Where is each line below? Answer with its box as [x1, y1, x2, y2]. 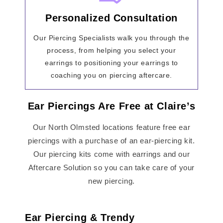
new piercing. [88, 177, 135, 186]
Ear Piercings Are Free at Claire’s [27, 100, 196, 111]
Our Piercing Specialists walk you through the [33, 33, 190, 42]
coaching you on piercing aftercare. [50, 71, 172, 79]
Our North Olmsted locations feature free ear [32, 123, 191, 132]
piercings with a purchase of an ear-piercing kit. [28, 136, 195, 145]
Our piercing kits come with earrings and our [33, 150, 190, 159]
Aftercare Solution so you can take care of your [28, 163, 195, 172]
